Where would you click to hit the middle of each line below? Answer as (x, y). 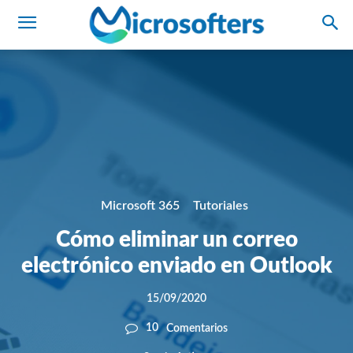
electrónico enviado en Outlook (176, 266)
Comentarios (197, 328)
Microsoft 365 (140, 206)
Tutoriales (221, 206)
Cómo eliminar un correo (176, 240)
